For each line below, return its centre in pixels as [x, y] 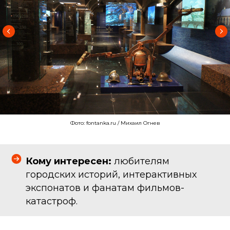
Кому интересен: [69, 161]
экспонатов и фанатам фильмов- [105, 188]
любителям [140, 161]
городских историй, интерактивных [111, 175]
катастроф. [52, 202]
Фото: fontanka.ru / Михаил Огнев [115, 123]
